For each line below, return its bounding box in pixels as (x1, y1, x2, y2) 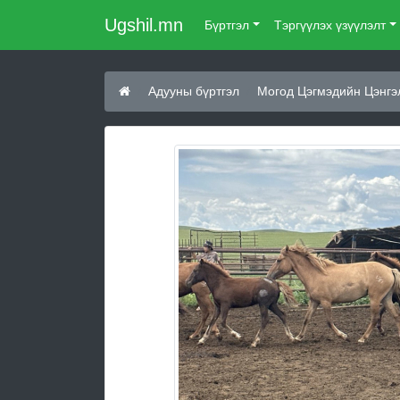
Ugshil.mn (104, 15, 183, 35)
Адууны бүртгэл (148, 84, 239, 98)
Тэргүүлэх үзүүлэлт (273, 17, 386, 32)
